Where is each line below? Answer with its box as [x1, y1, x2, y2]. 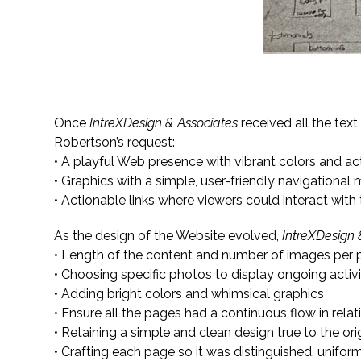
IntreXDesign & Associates [86, 115, 239, 131]
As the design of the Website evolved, [54, 228, 283, 243]
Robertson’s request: [54, 135, 176, 150]
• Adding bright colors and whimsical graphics [54, 286, 325, 301]
